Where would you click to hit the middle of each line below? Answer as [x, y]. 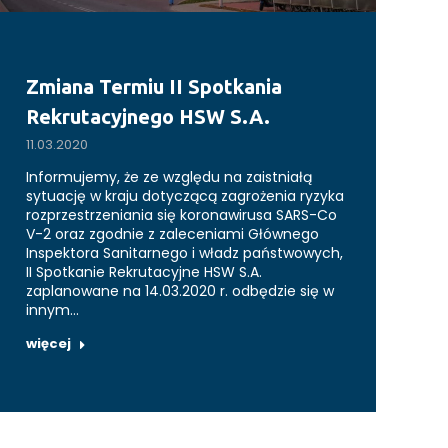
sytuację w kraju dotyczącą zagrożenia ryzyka [185, 196]
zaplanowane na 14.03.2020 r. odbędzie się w [180, 291]
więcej [48, 344]
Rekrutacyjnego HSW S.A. [148, 117]
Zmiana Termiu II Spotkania [154, 87]
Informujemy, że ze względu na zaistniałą [169, 177]
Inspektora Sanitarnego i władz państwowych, [184, 253]
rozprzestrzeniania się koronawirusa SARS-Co [181, 215]
